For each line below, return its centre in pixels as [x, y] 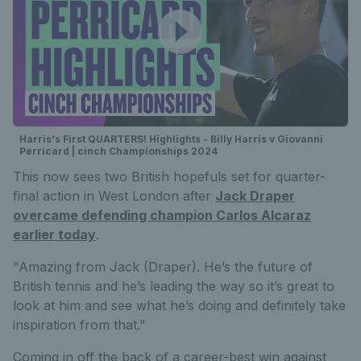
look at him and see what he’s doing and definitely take [179, 306]
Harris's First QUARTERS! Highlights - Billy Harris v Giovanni [171, 139]
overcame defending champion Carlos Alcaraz [162, 216]
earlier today [54, 235]
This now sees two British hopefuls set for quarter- [169, 177]
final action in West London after [114, 196]
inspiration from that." [79, 325]
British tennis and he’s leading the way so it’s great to [174, 286]
